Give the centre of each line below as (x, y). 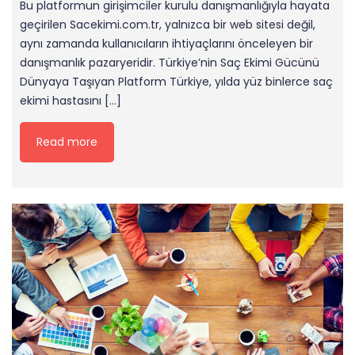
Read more (67, 142)
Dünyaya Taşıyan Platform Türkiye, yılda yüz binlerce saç (176, 82)
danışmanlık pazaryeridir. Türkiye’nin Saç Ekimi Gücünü (170, 63)
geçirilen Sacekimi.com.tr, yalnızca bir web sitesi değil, (168, 25)
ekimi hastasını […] (71, 101)
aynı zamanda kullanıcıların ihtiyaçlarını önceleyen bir (166, 44)
